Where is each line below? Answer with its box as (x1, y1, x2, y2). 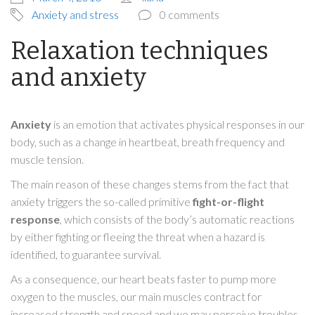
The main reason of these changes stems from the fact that (11, 177, 289, 191)
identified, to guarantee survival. (11, 247, 161, 262)
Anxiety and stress (32, 8, 119, 22)
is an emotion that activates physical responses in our (51, 117, 304, 131)
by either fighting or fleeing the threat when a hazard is (11, 230, 265, 244)
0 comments (160, 8, 219, 22)
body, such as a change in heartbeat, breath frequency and (11, 135, 285, 149)
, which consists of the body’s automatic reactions (60, 212, 295, 226)
